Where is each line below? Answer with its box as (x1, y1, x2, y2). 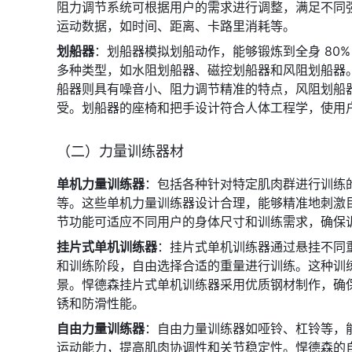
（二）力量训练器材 (57, 143, 184, 159)
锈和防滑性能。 (57, 295, 145, 311)
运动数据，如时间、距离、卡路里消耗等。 (57, 18, 295, 34)
